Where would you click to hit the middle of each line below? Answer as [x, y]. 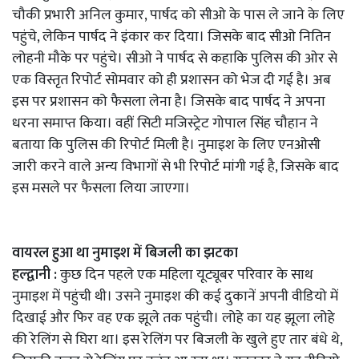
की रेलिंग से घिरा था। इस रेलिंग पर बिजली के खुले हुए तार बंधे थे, [177, 340]
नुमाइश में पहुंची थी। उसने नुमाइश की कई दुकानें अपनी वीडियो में [175, 297]
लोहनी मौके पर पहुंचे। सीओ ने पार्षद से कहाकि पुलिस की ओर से [175, 59]
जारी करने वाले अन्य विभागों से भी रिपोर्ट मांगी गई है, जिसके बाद [175, 167]
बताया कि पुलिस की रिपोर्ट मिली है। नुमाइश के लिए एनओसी [166, 145]
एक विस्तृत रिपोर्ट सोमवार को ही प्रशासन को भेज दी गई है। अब [171, 81]
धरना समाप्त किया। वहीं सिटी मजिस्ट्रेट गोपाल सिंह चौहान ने [165, 124]
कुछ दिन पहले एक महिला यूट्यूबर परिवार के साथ [187, 275]
